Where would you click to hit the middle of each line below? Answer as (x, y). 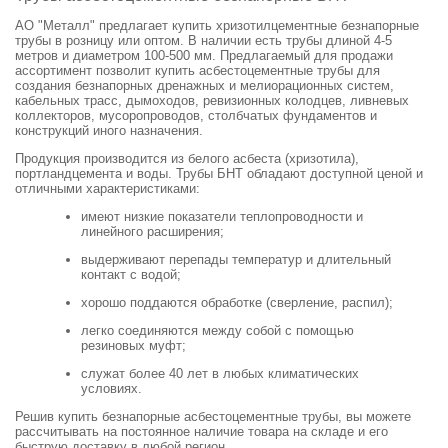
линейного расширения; (152, 232)
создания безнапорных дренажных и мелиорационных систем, (204, 86)
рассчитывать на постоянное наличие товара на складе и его (201, 432)
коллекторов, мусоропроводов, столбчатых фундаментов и (196, 116)
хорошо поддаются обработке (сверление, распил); (237, 303)
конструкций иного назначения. (109, 131)
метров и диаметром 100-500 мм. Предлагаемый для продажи (204, 56)
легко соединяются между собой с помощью (217, 331)
